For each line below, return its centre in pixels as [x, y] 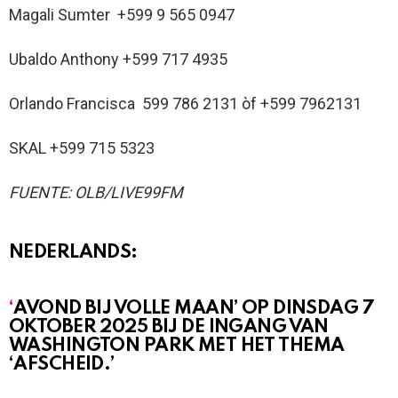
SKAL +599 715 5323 [82, 147]
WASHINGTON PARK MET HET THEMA [177, 346]
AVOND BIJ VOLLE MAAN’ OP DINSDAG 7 [194, 308]
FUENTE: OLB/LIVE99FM [96, 192]
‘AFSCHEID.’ [62, 364]
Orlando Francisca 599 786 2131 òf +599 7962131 [185, 103]
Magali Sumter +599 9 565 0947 [122, 14]
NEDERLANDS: [73, 252]
